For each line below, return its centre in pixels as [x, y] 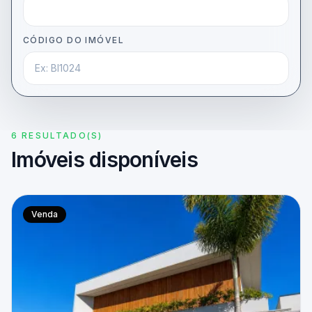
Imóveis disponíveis [104, 159]
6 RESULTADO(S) [57, 135]
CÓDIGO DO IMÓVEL [74, 40]
